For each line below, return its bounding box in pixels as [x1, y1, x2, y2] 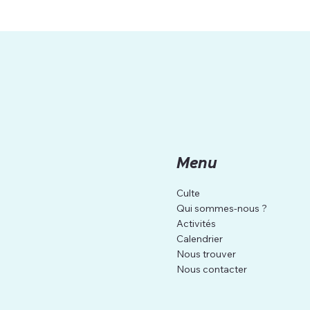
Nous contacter [176, 262, 248, 275]
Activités [176, 217, 217, 230]
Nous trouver [176, 247, 237, 260]
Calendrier [176, 232, 224, 245]
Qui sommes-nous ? [176, 201, 268, 215]
